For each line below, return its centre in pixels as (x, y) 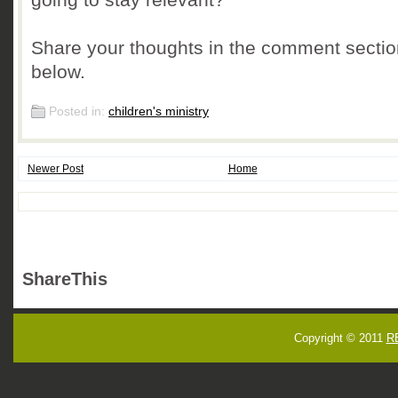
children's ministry (159, 111)
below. (58, 72)
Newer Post (56, 169)
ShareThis (65, 279)
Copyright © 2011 (340, 338)
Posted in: (79, 111)
